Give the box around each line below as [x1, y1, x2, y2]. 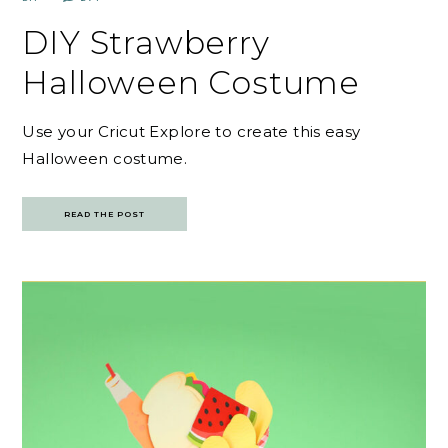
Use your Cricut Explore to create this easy [22, 121, 361, 141]
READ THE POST [64, 208, 146, 219]
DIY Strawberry [22, 22, 270, 62]
